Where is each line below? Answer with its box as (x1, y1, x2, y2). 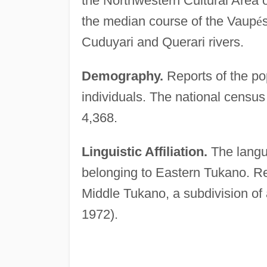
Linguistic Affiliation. (81, 144, 207, 160)
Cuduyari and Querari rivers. (81, 35, 244, 50)
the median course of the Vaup (81, 14, 256, 29)
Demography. (81, 69, 163, 84)
